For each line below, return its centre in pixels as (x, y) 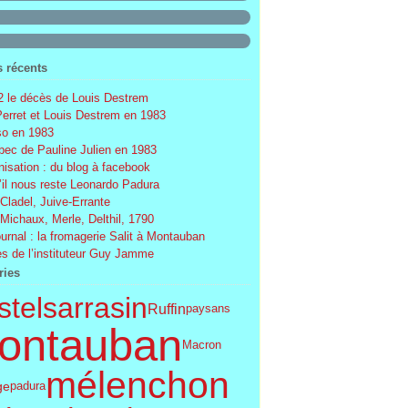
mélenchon (137, 385)
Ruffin (166, 308)
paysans (208, 308)
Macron (201, 345)
